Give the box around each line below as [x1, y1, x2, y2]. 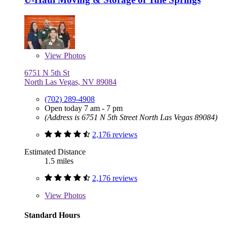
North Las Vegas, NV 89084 [24, 78, 117, 87]
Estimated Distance [24, 147, 86, 157]
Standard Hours [24, 211, 80, 220]
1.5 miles [45, 157, 73, 166]
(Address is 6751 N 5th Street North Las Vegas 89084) [45, 113, 217, 122]
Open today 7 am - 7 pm [45, 104, 123, 113]
